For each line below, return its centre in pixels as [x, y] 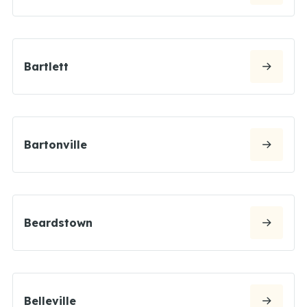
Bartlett [46, 66]
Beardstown [58, 222]
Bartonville [56, 144]
